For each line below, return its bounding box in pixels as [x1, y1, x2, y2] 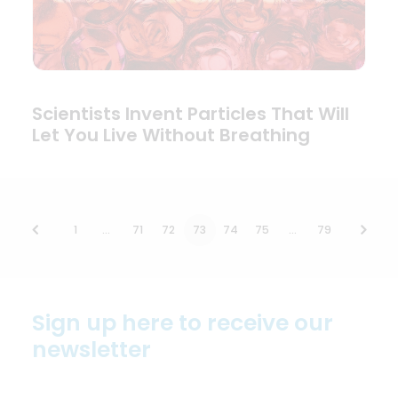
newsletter [32, 334, 151, 365]
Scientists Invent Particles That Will [32, 101, 349, 127]
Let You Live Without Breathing [32, 123, 310, 148]
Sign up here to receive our [32, 307, 333, 338]
